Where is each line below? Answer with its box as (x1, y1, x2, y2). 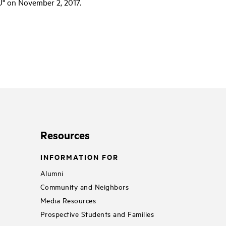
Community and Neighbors (40, 181, 129, 191)
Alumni (40, 167, 64, 178)
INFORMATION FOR (40, 151, 119, 162)
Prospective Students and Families (40, 208, 154, 218)
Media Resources (40, 195, 96, 205)
